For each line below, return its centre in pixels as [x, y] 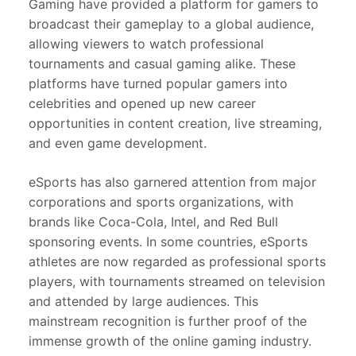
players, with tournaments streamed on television [177, 282]
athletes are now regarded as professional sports [177, 262]
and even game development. [118, 143]
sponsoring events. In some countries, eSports [168, 242]
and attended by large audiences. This [143, 302]
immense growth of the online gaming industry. [170, 341]
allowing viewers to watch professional [146, 44]
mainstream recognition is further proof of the [168, 321]
